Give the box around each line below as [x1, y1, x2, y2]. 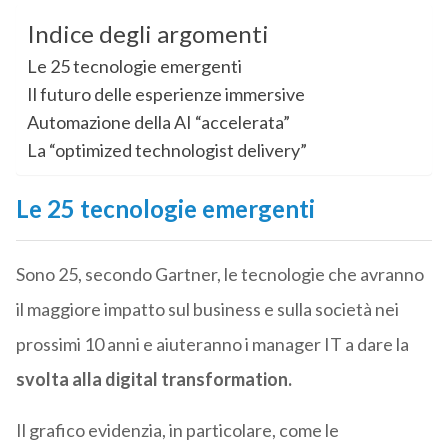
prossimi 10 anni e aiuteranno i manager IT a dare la [15, 333, 409, 356]
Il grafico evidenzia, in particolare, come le [15, 419, 339, 442]
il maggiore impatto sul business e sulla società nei [15, 298, 399, 321]
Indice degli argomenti [26, 19, 269, 49]
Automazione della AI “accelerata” [26, 111, 290, 134]
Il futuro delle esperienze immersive [26, 83, 305, 106]
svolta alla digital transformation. [15, 368, 292, 391]
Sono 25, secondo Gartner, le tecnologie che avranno [15, 263, 424, 286]
